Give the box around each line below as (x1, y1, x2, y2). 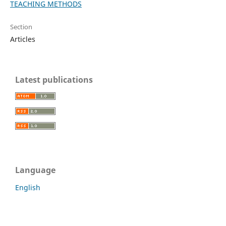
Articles (10, 34, 35, 44)
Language (15, 164, 55, 176)
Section (10, 22, 32, 31)
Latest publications (15, 74, 93, 85)
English (15, 183, 40, 193)
